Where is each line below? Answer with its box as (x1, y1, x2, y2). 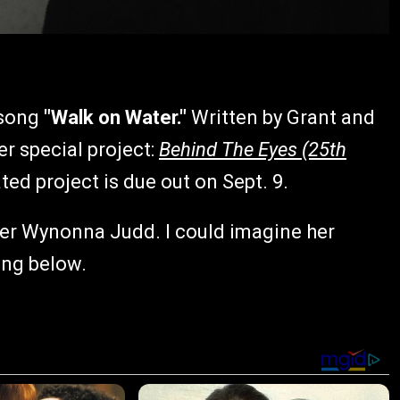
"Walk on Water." (44, 106, 191, 129)
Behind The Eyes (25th (159, 138, 346, 161)
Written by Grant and (191, 106, 375, 129)
